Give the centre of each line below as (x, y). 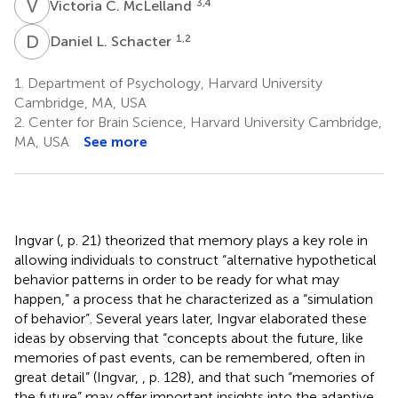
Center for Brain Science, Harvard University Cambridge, (203, 122)
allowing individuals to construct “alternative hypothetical (195, 259)
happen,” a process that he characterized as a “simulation (194, 298)
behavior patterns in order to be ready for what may (177, 279)
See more (115, 141)
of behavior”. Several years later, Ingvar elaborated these (191, 318)
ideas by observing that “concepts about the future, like (189, 338)
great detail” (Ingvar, (78, 377)
